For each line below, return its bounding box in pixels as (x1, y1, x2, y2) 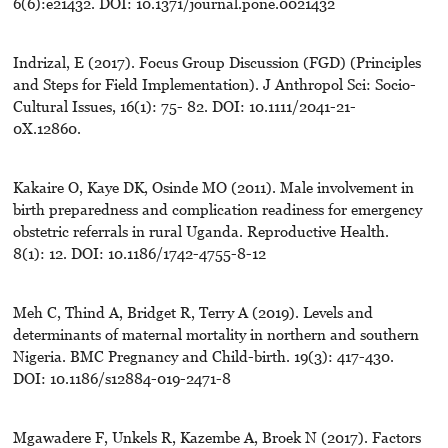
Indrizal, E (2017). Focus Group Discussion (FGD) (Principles (12, 52, 421, 71)
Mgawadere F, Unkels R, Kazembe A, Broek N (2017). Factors (12, 427, 421, 446)
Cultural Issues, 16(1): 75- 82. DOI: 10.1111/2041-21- (12, 96, 356, 115)
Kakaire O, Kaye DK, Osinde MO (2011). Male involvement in (12, 177, 414, 196)
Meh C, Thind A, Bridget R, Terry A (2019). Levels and (12, 302, 373, 321)
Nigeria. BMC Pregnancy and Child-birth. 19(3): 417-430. (12, 346, 394, 365)
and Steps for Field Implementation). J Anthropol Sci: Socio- (12, 74, 416, 93)
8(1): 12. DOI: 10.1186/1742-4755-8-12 (12, 243, 266, 262)
